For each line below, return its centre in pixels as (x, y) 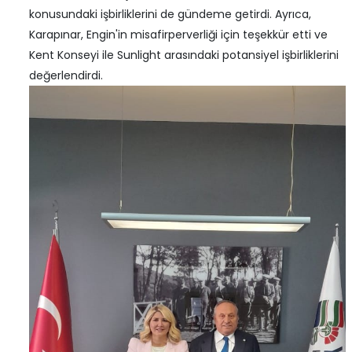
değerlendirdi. (66, 76)
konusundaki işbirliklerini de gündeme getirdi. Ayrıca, (170, 15)
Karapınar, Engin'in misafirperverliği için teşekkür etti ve (178, 35)
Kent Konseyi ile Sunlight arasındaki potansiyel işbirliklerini (184, 55)
